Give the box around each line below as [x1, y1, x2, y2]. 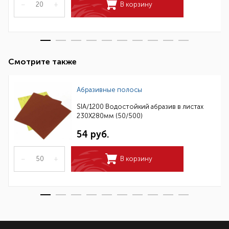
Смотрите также [8, 56, 77, 66]
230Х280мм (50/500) [77, 111, 143, 120]
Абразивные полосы [77, 85, 142, 94]
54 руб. [77, 128, 109, 140]
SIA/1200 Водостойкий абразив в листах [77, 102, 203, 110]
